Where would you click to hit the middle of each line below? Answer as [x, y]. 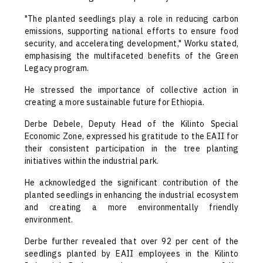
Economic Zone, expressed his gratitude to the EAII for [131, 136]
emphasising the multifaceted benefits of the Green [131, 56]
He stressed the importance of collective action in [131, 90]
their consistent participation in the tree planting [131, 149]
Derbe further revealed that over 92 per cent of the [131, 242]
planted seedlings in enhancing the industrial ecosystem [131, 195]
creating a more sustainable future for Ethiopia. [115, 102]
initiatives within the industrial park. [92, 161]
